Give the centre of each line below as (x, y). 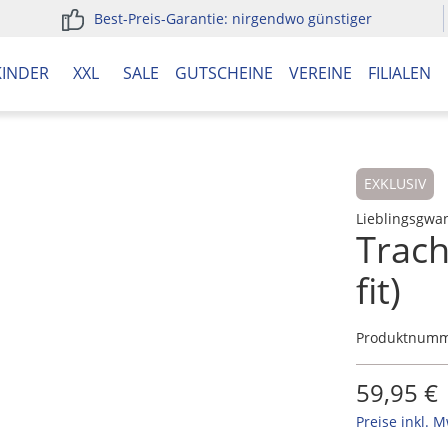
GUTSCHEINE (224, 73)
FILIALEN (399, 73)
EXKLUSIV (395, 183)
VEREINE (320, 73)
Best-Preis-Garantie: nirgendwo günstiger (232, 18)
